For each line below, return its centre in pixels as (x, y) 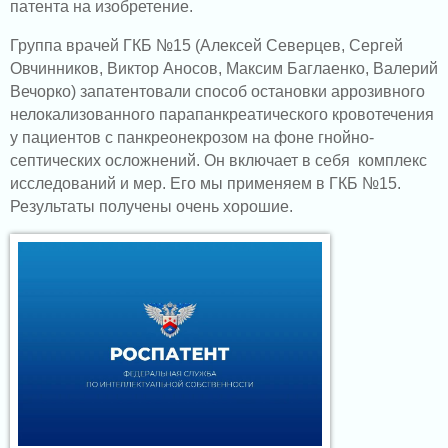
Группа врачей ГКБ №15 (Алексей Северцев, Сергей (206, 45)
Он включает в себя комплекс (315, 160)
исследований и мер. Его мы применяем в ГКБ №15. (205, 183)
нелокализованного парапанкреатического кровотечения (222, 114)
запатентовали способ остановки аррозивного (252, 91)
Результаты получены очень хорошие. (159, 206)
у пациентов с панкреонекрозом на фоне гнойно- (192, 137)
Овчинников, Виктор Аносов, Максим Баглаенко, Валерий (224, 68)
